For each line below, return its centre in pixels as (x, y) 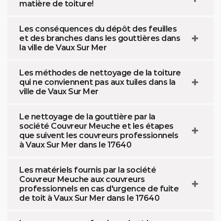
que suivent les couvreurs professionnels (99, 135)
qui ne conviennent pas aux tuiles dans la (97, 82)
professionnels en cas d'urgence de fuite (99, 189)
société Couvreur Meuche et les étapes (96, 126)
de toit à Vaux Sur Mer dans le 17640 (89, 198)
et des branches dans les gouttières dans (100, 38)
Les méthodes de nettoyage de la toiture (100, 73)
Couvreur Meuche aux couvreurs (82, 179)
